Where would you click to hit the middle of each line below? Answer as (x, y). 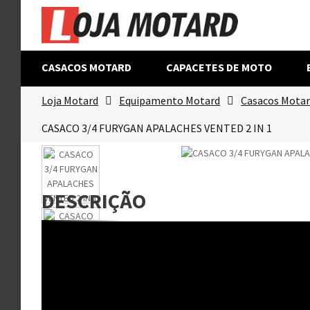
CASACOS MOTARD (86, 67)
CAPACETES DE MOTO (219, 67)
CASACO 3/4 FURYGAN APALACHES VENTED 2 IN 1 (157, 128)
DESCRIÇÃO (94, 201)
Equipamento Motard (170, 100)
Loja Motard (70, 100)
